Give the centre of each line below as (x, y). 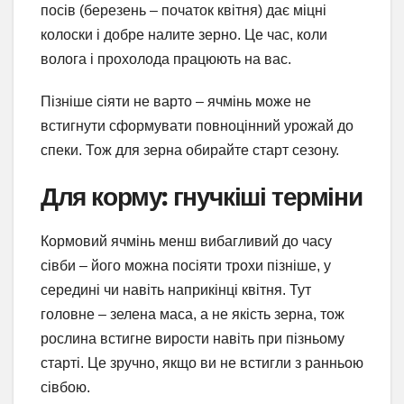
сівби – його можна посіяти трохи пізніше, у (186, 265)
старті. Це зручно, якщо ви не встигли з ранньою (202, 363)
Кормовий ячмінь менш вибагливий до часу (186, 241)
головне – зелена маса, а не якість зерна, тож (193, 314)
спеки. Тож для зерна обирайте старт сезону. (190, 150)
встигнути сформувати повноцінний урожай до (197, 125)
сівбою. (65, 387)
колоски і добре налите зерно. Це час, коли (184, 34)
